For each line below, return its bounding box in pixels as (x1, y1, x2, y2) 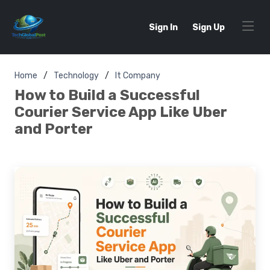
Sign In (149, 22, 178, 33)
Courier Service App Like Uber (14, 104, 227, 121)
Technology (54, 71, 99, 81)
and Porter (14, 121, 93, 137)
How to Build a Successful (14, 87, 200, 104)
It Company (115, 71, 160, 81)
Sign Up (192, 22, 225, 33)
